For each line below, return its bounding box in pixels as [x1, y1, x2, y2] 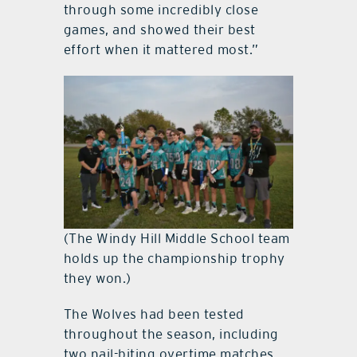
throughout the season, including [63, 325, 279, 342]
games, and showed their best [63, 21, 256, 37]
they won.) [63, 269, 131, 286]
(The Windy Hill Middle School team [63, 229, 290, 246]
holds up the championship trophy [63, 249, 285, 266]
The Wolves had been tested [63, 305, 245, 322]
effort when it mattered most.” [63, 41, 259, 57]
